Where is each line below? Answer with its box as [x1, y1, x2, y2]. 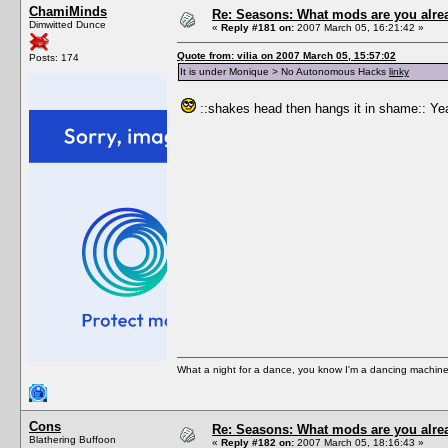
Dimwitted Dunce [29, 18, 106, 30]
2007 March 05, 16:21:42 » [294, 21, 424, 33]
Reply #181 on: [221, 21, 294, 33]
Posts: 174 [29, 51, 79, 63]
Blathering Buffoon [29, 433, 116, 445]
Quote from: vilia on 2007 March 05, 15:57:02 [177, 49, 396, 61]
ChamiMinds [29, 3, 107, 19]
